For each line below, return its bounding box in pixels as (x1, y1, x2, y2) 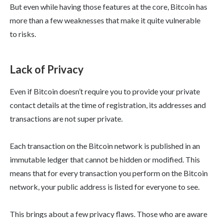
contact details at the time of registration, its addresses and (10, 100, 206, 110)
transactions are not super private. (10, 114, 123, 124)
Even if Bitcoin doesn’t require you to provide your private (10, 87, 200, 96)
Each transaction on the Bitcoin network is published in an (10, 141, 200, 151)
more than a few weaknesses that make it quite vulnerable (10, 16, 200, 25)
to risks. (10, 29, 36, 39)
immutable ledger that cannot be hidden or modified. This (10, 155, 200, 164)
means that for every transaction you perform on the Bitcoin (10, 168, 208, 178)
